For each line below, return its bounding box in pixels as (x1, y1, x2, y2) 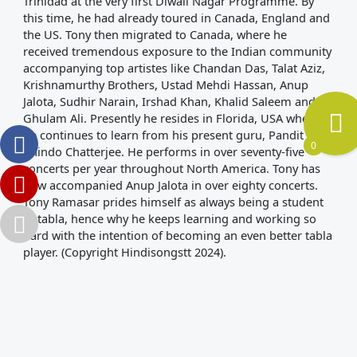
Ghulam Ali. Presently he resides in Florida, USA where (22, 110, 320, 127)
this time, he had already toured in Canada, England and (22, 10, 330, 26)
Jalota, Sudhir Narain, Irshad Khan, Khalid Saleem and (22, 93, 316, 110)
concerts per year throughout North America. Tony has (22, 160, 320, 177)
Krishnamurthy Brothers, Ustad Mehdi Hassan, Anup (22, 76, 308, 93)
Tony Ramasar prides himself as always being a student (22, 194, 324, 210)
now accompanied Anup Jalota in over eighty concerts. (22, 177, 318, 194)
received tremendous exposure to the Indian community (22, 43, 331, 60)
